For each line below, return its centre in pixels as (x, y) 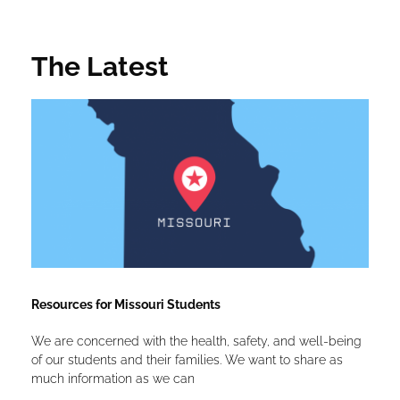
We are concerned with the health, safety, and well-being (196, 341)
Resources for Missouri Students (126, 304)
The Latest (100, 66)
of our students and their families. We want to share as (187, 359)
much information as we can (113, 378)
